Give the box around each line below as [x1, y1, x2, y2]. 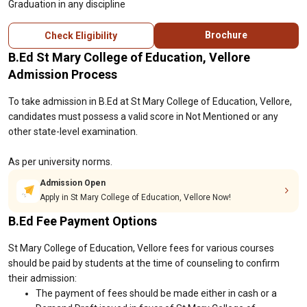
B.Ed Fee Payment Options [8, 214, 157, 228]
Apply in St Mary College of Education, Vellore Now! [40, 193, 231, 202]
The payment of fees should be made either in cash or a [36, 288, 277, 299]
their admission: [8, 273, 77, 284]
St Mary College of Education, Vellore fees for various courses [8, 243, 274, 254]
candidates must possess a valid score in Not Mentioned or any [8, 111, 278, 122]
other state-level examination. [8, 126, 138, 137]
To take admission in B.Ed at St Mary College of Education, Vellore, [8, 96, 292, 107]
